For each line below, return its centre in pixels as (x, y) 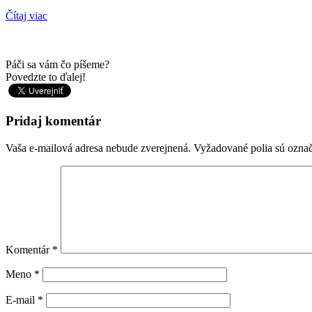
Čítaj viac (26, 16)
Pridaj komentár (53, 120)
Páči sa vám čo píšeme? (57, 65)
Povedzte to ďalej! (46, 77)
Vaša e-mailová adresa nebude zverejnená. (98, 148)
